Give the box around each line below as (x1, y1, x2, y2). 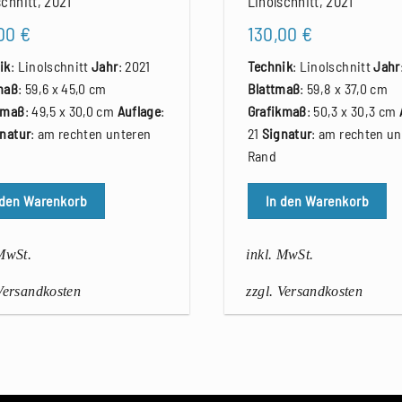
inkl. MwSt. (246, 247, 314, 263)
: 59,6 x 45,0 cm (18, 80, 107, 98)
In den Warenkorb (265, 191, 370, 209)
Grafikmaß (247, 102, 307, 120)
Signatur (261, 125, 312, 143)
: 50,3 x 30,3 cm (306, 102, 399, 120)
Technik (247, 57, 293, 75)
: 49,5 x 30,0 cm (24, 102, 118, 120)
